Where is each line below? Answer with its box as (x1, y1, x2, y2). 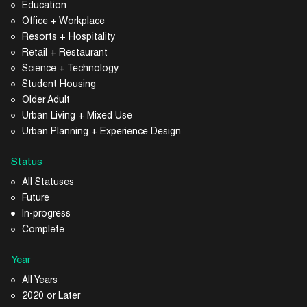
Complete (22, 225, 64, 235)
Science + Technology (22, 64, 119, 74)
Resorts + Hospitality (22, 33, 115, 42)
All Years (22, 276, 58, 286)
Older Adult (22, 96, 70, 106)
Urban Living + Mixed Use (22, 112, 132, 121)
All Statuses (22, 178, 74, 188)
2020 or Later (22, 292, 80, 302)
